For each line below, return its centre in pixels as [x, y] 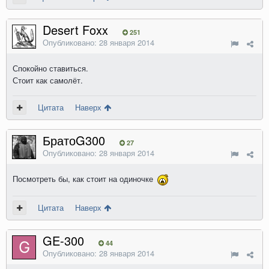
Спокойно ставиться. [50, 68]
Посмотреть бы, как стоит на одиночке [84, 179]
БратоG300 [74, 140]
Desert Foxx [75, 30]
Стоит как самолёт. [48, 80]
